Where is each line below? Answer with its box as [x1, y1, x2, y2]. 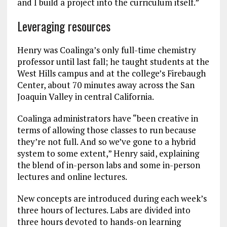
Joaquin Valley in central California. [17, 91, 158, 103]
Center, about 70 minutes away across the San [17, 79, 195, 91]
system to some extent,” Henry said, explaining [17, 147, 199, 160]
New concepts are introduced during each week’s [17, 193, 207, 205]
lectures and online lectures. [17, 171, 127, 183]
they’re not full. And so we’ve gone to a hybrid [17, 136, 196, 148]
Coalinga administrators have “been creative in [17, 112, 198, 125]
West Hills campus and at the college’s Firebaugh [17, 67, 206, 80]
